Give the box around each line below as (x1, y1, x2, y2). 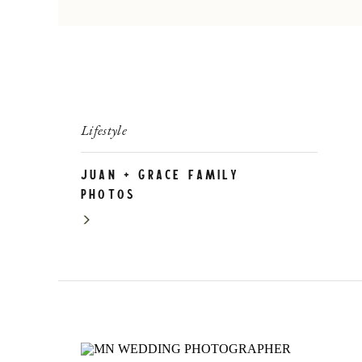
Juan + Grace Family (81, 170, 239, 183)
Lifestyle (81, 121, 128, 139)
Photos (81, 189, 137, 202)
